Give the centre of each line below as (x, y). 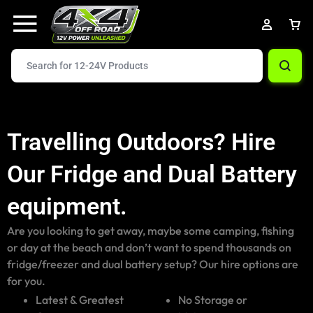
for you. (26, 281)
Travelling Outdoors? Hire (141, 142)
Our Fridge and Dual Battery (152, 174)
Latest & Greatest (79, 300)
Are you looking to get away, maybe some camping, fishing (151, 231)
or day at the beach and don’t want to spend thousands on (149, 247)
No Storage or (212, 300)
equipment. (67, 206)
